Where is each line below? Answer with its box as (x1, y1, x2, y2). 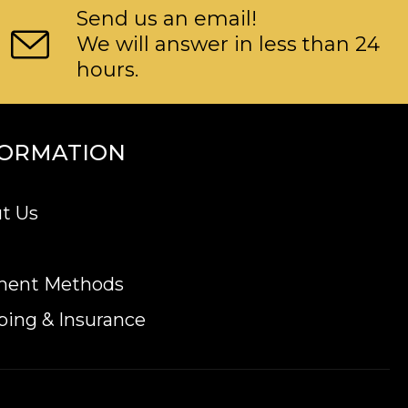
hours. (76, 57, 138, 83)
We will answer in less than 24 (76, 32, 380, 57)
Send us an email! (76, 6, 257, 32)
